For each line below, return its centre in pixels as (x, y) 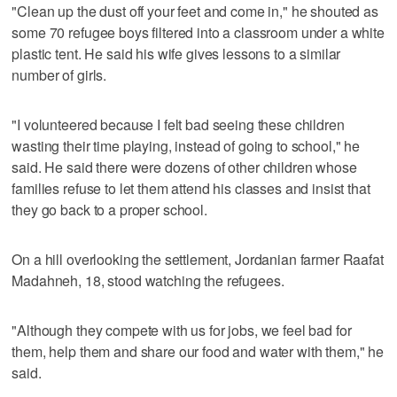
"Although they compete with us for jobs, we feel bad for (182, 330)
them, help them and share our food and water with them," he (198, 351)
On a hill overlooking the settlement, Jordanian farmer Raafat (198, 259)
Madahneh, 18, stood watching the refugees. (148, 280)
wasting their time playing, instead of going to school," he (186, 145)
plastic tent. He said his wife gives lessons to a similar (176, 53)
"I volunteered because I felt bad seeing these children (178, 124)
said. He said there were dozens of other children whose (184, 167)
